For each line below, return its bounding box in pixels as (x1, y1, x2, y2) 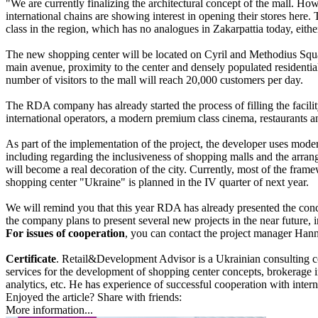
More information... (6, 303, 93, 316)
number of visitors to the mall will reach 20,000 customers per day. (6, 73, 303, 86)
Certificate (6, 252, 56, 265)
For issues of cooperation (6, 226, 125, 239)
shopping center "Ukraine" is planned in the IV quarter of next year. (6, 175, 309, 188)
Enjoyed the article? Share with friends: (6, 290, 182, 303)
